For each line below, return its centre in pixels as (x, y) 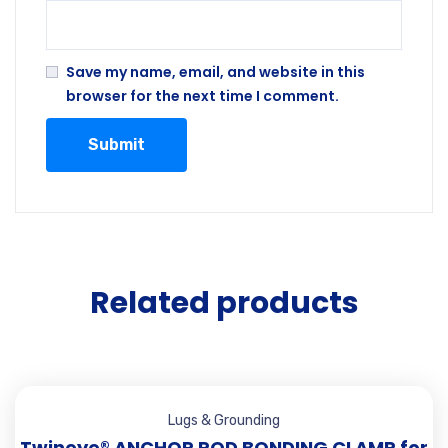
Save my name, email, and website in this (215, 72)
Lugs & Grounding (224, 420)
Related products (224, 303)
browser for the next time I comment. (202, 96)
